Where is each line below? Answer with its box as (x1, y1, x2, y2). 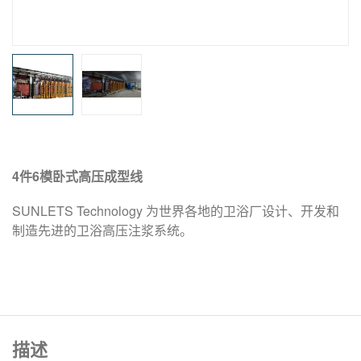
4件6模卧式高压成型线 (12, 166, 143, 185)
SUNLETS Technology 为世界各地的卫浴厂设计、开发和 (12, 201, 339, 220)
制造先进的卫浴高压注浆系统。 (12, 220, 193, 239)
